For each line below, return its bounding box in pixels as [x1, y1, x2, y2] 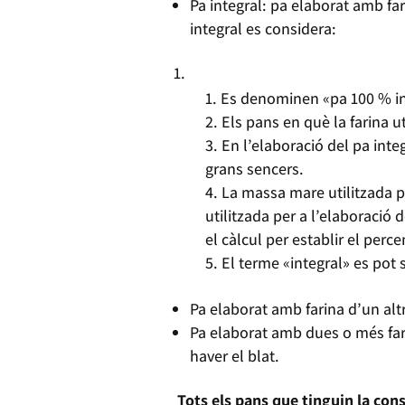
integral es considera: [190, 17, 336, 39]
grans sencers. [205, 157, 304, 179]
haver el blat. [190, 344, 279, 366]
